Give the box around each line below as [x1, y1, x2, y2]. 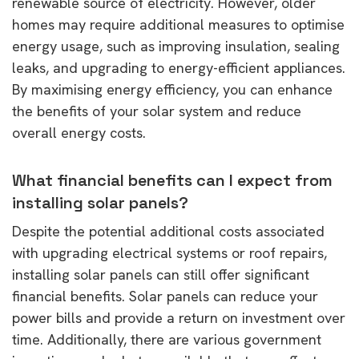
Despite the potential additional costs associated [12, 221, 325, 240]
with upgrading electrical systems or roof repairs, [12, 243, 327, 262]
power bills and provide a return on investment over [12, 308, 345, 327]
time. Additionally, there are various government [12, 329, 321, 349]
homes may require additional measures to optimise [12, 14, 345, 34]
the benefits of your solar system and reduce [12, 101, 301, 120]
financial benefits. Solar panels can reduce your [12, 286, 318, 305]
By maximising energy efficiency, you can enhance [12, 79, 333, 99]
